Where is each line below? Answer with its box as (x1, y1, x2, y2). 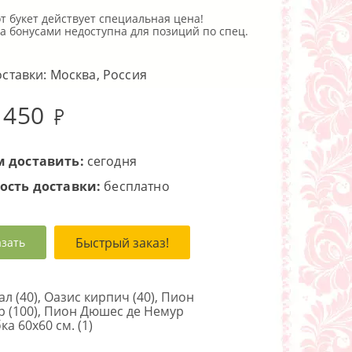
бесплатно (101, 178, 170, 195)
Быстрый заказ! (75, 233, 170, 251)
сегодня (83, 152, 137, 170)
